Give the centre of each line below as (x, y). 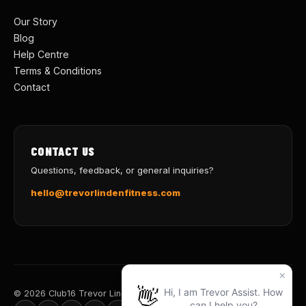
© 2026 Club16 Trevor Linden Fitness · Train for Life (122, 294)
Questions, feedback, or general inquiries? (122, 170)
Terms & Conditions (58, 71)
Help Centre (41, 55)
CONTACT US (63, 151)
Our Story (36, 22)
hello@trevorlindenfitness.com (106, 193)
